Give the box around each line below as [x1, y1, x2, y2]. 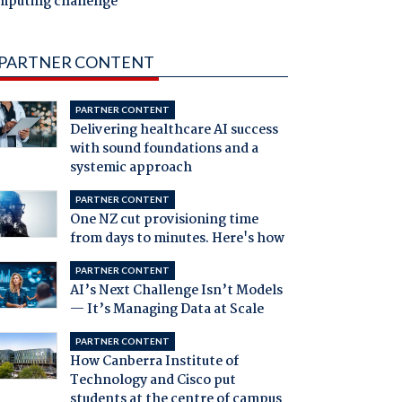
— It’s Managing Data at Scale [69, 299, 264, 321]
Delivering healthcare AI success [69, 119, 278, 142]
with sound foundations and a [69, 138, 258, 161]
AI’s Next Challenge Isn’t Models [69, 280, 283, 302]
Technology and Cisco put [69, 370, 236, 392]
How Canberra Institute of [69, 351, 239, 373]
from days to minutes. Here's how [69, 228, 284, 250]
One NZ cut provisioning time [69, 209, 258, 232]
